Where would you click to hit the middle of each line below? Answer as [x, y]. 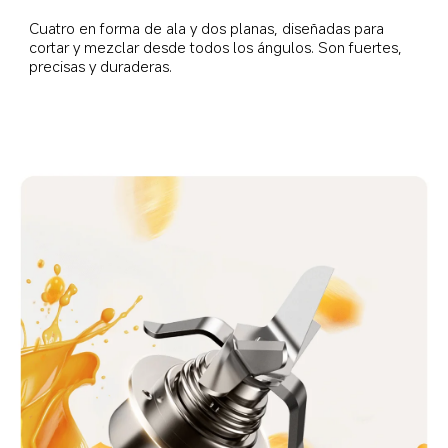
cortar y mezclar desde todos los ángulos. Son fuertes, [218, 46]
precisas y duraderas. [101, 65]
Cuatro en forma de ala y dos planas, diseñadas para [209, 27]
